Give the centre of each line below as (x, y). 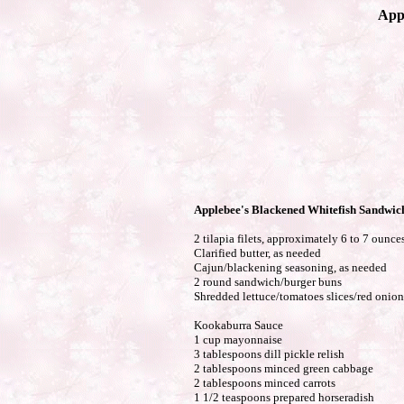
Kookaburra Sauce (238, 325)
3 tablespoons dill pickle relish (269, 354)
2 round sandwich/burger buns (267, 282)
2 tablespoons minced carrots (264, 383)
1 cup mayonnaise (238, 340)
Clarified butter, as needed (257, 253)
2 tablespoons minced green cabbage (283, 368)
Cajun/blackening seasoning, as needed (290, 267)
